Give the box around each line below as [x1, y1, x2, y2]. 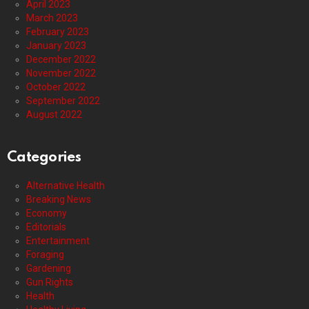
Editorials [26, 221, 66, 232]
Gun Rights [26, 276, 73, 288]
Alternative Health [26, 179, 105, 191]
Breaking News [26, 193, 91, 205]
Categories [7, 150, 81, 165]
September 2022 [26, 94, 100, 106]
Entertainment [26, 235, 90, 246]
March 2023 [26, 12, 78, 23]
